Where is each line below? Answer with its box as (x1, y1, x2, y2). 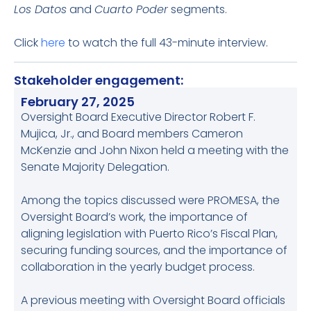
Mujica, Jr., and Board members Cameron (21, 126, 243, 142)
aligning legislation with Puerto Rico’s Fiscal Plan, (21, 226, 278, 242)
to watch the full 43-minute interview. (65, 35, 268, 51)
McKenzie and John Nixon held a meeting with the (21, 142, 289, 158)
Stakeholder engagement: (14, 72, 183, 89)
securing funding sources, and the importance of (21, 242, 287, 258)
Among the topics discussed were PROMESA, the (21, 192, 280, 208)
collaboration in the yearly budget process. (21, 259, 255, 275)
